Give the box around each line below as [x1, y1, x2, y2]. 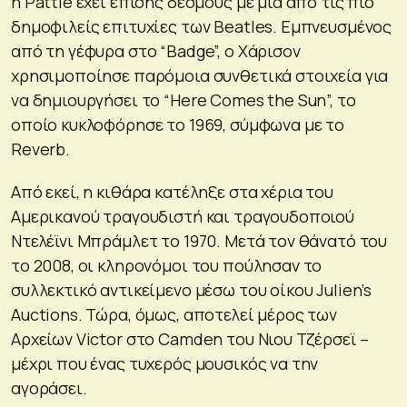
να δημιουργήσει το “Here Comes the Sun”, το [11, 88, 356, 111]
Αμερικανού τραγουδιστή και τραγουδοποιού [11, 204, 354, 227]
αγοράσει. [11, 376, 87, 399]
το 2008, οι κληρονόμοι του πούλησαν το [11, 253, 323, 276]
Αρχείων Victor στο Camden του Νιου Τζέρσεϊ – [11, 327, 369, 350]
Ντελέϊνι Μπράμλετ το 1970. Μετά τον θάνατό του [11, 229, 388, 252]
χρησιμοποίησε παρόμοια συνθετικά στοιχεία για [11, 64, 389, 86]
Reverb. [11, 137, 70, 160]
